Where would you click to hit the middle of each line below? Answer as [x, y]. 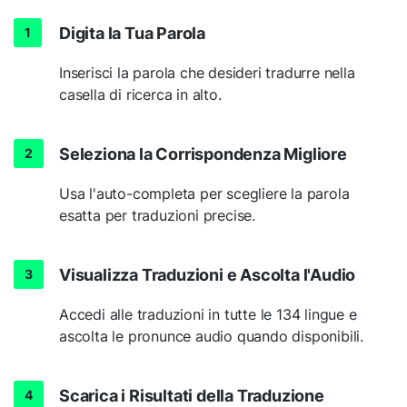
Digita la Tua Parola [132, 33]
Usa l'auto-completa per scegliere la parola [204, 193]
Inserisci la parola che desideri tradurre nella [207, 72]
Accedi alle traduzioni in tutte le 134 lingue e [208, 314]
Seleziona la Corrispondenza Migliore [203, 154]
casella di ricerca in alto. [140, 94]
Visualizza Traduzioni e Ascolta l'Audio [208, 274]
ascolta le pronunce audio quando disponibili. [211, 336]
